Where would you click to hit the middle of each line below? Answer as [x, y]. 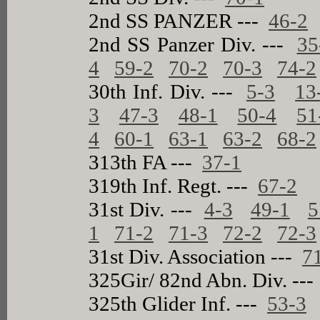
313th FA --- [146, 162]
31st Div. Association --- [196, 256]
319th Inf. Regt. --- [174, 185]
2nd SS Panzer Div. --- [193, 44]
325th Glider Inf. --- [178, 303]
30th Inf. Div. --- [167, 91]
